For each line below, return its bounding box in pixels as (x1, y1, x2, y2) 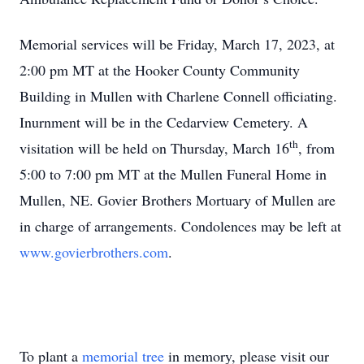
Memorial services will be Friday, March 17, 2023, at (19, 34, 335, 54)
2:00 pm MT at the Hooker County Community (19, 60, 300, 80)
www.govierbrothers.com (19, 242, 168, 262)
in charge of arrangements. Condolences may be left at (19, 216, 341, 236)
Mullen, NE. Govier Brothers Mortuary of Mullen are (19, 190, 336, 210)
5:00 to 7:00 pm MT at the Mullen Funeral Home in (19, 164, 327, 184)
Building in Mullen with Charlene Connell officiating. (19, 86, 337, 106)
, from (298, 138, 335, 158)
